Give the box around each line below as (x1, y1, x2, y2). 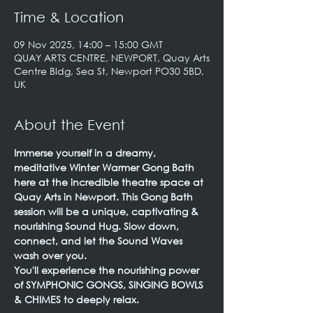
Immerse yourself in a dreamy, (14, 146, 159, 159)
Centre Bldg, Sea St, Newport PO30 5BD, (14, 64, 204, 78)
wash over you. (14, 249, 87, 262)
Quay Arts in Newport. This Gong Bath (14, 190, 196, 203)
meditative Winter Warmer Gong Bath (14, 161, 197, 174)
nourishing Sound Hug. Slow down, (14, 219, 182, 233)
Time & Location (14, 9, 124, 25)
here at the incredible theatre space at (14, 175, 206, 189)
